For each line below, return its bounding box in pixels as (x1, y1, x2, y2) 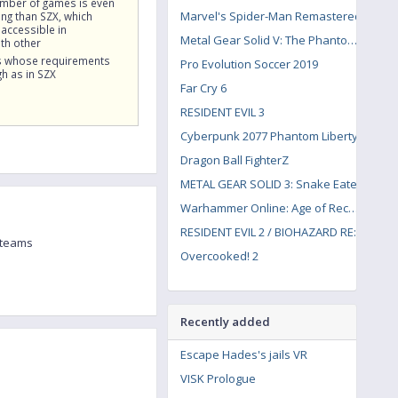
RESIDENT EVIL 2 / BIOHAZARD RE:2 (180, 224, 362, 240)
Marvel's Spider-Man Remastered (180, 8, 362, 24)
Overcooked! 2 (180, 248, 259, 264)
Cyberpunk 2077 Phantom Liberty (180, 128, 358, 144)
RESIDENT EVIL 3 (180, 104, 265, 120)
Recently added (180, 314, 270, 330)
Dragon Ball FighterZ (180, 152, 289, 168)
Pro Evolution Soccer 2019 (180, 56, 318, 72)
